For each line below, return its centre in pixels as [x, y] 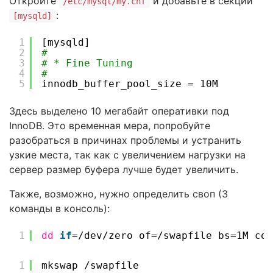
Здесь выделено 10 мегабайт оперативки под [119, 111]
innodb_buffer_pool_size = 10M [130, 84]
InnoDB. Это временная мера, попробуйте [110, 126]
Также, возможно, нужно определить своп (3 [119, 194]
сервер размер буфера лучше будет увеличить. [124, 169]
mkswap [63, 265]
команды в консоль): [59, 208]
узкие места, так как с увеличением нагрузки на [127, 155]
